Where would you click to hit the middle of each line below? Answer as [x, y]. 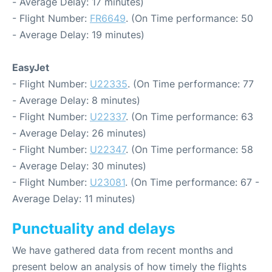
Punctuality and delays [93, 229]
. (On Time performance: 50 [189, 18]
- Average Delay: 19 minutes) [78, 35]
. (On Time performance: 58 [189, 149]
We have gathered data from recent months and [123, 250]
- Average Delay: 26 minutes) [79, 133]
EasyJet [31, 67]
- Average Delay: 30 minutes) [79, 166]
